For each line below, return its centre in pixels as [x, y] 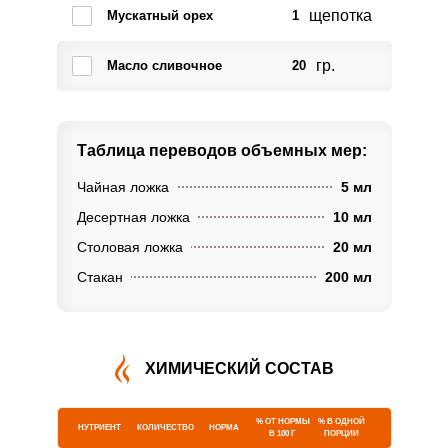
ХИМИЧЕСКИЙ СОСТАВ [239, 368]
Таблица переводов [158, 150]
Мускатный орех [159, 15]
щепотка [340, 15]
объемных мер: [303, 150]
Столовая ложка [129, 247]
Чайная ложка [122, 187]
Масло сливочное [164, 65]
